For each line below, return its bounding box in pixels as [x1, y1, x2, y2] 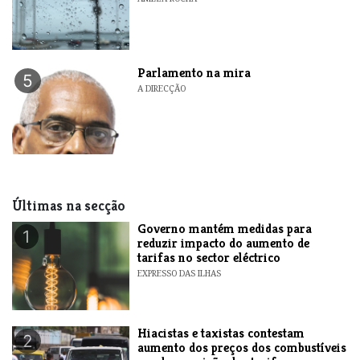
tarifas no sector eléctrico [137, 248, 281, 266]
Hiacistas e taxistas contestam [137, 324, 305, 342]
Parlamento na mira [137, 63, 252, 81]
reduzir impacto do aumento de [137, 234, 310, 252]
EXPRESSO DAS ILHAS [137, 267, 222, 279]
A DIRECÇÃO [137, 82, 186, 94]
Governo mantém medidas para [137, 219, 313, 237]
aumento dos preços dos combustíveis [137, 338, 347, 356]
